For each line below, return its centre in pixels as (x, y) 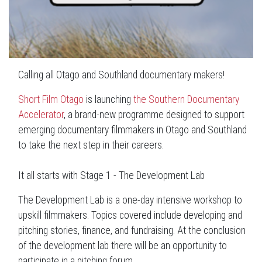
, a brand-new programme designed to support (154, 115)
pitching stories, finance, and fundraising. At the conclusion (132, 231)
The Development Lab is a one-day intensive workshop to (130, 200)
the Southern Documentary (186, 100)
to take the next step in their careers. (91, 145)
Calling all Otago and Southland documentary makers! (121, 75)
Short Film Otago (51, 100)
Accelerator (41, 115)
